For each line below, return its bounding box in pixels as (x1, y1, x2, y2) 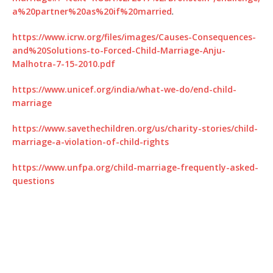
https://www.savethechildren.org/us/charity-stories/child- (12, 122, 258, 134)
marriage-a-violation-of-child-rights (12, 135, 169, 147)
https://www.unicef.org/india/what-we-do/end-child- (12, 83, 236, 95)
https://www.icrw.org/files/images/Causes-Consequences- (12, 30, 256, 43)
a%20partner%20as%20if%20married (12, 5, 172, 17)
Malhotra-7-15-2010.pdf (12, 57, 115, 69)
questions (12, 174, 54, 186)
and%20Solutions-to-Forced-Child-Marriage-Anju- (12, 44, 225, 56)
